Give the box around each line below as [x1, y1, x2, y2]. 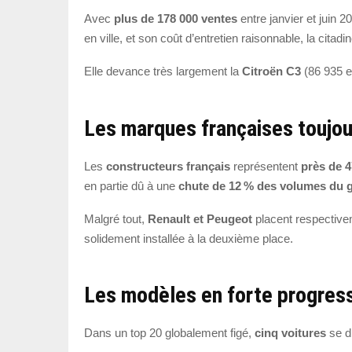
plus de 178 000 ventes [114, 12, 237, 26]
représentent [230, 159, 301, 173]
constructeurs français [106, 159, 230, 173]
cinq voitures [255, 326, 326, 340]
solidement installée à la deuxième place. [84, 231, 293, 245]
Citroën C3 [242, 64, 301, 79]
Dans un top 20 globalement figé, [84, 326, 255, 340]
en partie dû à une [84, 178, 178, 192]
